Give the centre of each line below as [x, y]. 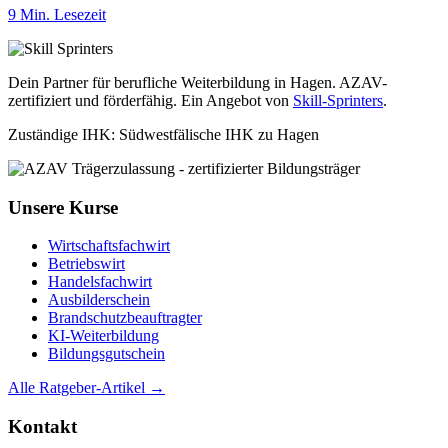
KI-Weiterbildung [103, 336]
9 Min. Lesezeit [57, 14]
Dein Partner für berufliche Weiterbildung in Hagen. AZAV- [197, 82]
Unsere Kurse [63, 207]
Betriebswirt [86, 264]
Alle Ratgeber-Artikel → [86, 388]
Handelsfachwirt [100, 282]
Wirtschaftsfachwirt [109, 246]
